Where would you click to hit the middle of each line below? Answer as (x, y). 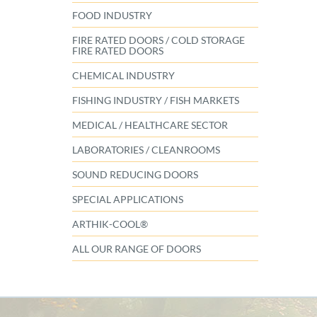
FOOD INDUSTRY (112, 16)
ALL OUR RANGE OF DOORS (137, 249)
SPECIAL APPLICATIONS (128, 200)
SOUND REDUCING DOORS (135, 175)
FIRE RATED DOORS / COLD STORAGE (158, 40)
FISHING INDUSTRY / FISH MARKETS (156, 100)
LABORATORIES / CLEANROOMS (146, 150)
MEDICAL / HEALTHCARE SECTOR (150, 125)
